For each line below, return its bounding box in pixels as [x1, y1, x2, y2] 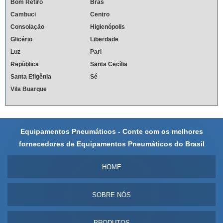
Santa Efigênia [10, 73, 51, 80]
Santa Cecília [90, 60, 127, 68]
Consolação [10, 23, 44, 30]
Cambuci [10, 10, 36, 18]
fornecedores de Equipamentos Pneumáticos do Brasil [18, 139, 205, 148]
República [10, 60, 39, 68]
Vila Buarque [10, 85, 47, 93]
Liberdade [90, 35, 118, 43]
